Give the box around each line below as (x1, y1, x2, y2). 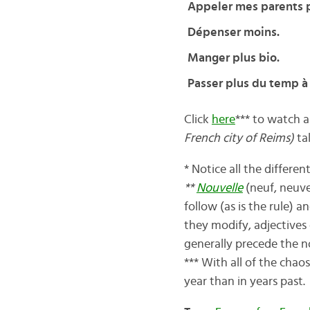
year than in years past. (183, 275, 305, 288)
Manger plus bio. (187, 52, 280, 64)
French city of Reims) (183, 132, 294, 145)
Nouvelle (196, 182, 243, 194)
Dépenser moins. (187, 26, 280, 39)
